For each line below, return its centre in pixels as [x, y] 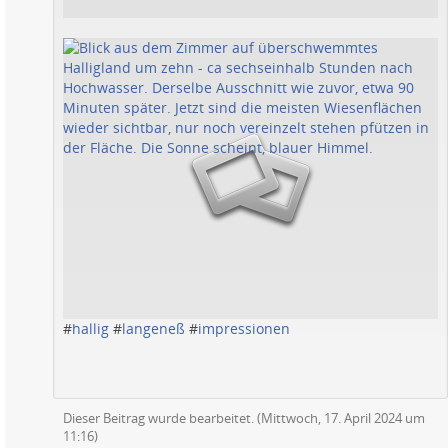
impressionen [244, 329]
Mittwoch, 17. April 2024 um [343, 418]
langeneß [153, 329]
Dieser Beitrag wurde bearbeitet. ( [162, 418]
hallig [90, 329]
